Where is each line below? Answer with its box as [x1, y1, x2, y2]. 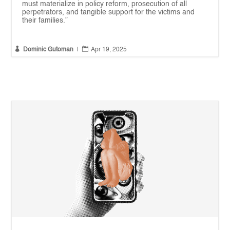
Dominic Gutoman [23, 47, 74, 53]
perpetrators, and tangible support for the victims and [22, 9, 195, 16]
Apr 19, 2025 [91, 47, 127, 53]
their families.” [22, 17, 68, 25]
